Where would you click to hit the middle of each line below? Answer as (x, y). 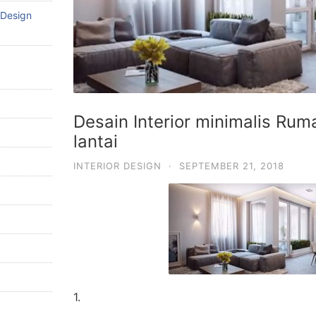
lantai (96, 141)
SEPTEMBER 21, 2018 (232, 166)
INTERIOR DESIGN (117, 166)
